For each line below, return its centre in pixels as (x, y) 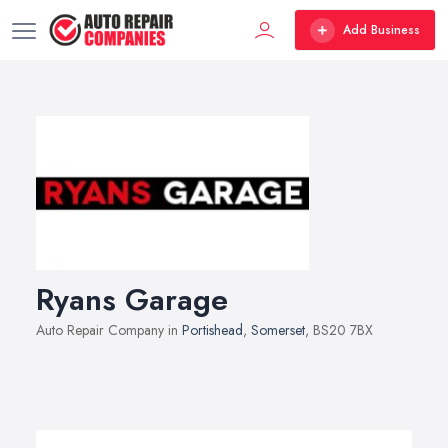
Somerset (278, 329)
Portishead (212, 329)
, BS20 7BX (339, 329)
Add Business (381, 30)
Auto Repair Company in (109, 329)
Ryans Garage (132, 299)
